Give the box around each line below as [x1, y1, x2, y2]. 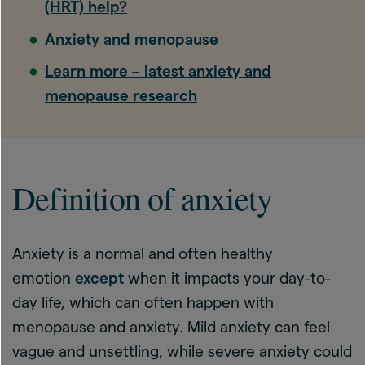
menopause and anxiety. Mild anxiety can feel [12, 319, 330, 336]
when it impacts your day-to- [128, 270, 331, 287]
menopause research [45, 87, 197, 104]
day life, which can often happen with [12, 294, 274, 311]
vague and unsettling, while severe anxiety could [12, 343, 352, 360]
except [75, 270, 128, 287]
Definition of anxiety [12, 176, 273, 219]
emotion [12, 270, 75, 287]
